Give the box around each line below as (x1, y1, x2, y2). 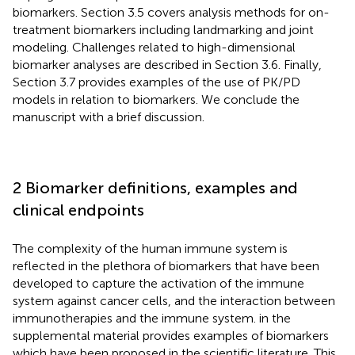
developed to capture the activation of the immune (13, 275, 304, 291)
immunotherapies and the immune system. (13, 310, 259, 326)
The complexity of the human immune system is (13, 240, 288, 256)
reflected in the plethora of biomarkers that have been (13, 258, 319, 273)
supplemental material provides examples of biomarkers (13, 327, 329, 343)
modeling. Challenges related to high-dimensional (13, 39, 296, 55)
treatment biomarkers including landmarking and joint (13, 21, 314, 37)
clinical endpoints (13, 200, 144, 219)
